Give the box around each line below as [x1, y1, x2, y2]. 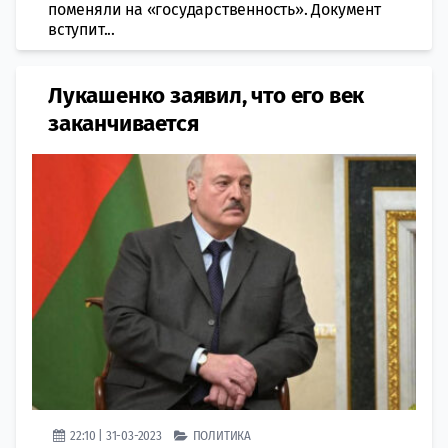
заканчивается [48, 109, 199, 137]
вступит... [48, 19, 115, 39]
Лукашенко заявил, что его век [48, 81, 365, 109]
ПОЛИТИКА [192, 427, 252, 443]
